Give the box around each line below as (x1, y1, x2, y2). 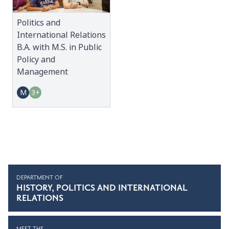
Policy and (17, 54, 55, 66)
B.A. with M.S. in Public (17, 41, 102, 54)
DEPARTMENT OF (16, 174, 63, 182)
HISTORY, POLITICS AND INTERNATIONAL (16, 182, 188, 194)
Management (17, 66, 68, 78)
